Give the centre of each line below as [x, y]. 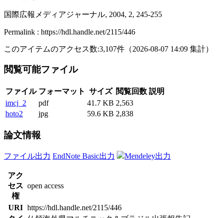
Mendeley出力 [148, 156]
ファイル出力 [27, 156]
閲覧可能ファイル [42, 70]
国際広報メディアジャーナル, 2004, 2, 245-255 [83, 14]
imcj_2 [16, 103]
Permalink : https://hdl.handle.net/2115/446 [70, 32]
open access [45, 185]
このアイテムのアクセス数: [52, 49]
